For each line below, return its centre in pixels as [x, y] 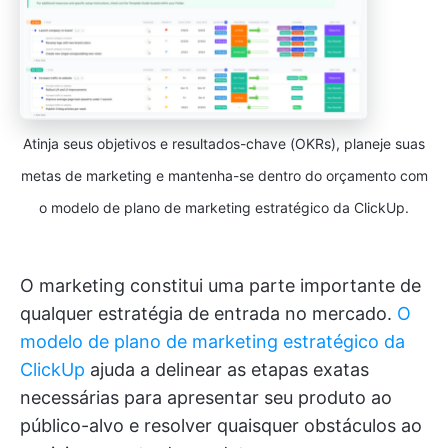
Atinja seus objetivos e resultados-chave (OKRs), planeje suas [224, 144]
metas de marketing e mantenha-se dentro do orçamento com [224, 176]
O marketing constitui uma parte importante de [220, 286]
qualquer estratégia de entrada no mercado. [208, 314]
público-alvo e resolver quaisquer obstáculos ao [221, 426]
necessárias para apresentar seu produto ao [206, 398]
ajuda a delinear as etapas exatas [227, 370]
